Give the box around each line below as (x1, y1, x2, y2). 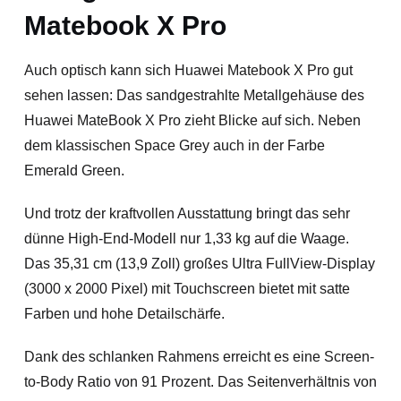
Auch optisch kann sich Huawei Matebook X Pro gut (23, 62, 353, 78)
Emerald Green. (23, 162, 124, 178)
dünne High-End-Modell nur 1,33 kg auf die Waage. (23, 230, 349, 246)
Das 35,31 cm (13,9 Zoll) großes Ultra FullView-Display (23, 255, 375, 271)
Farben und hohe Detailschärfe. (23, 305, 225, 321)
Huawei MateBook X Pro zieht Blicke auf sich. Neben (23, 112, 361, 128)
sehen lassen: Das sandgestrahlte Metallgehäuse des (23, 87, 364, 103)
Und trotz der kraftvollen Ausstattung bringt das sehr (23, 205, 350, 221)
